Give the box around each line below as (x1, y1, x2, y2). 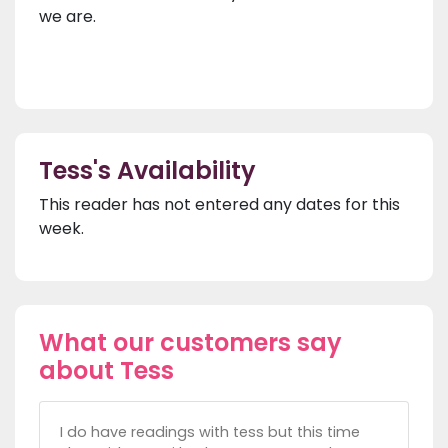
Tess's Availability (39, 154, 256, 188)
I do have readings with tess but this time (60, 422, 360, 443)
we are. (39, 5, 100, 29)
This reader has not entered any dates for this (39, 193, 400, 217)
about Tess (39, 354, 174, 388)
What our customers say (39, 326, 342, 360)
